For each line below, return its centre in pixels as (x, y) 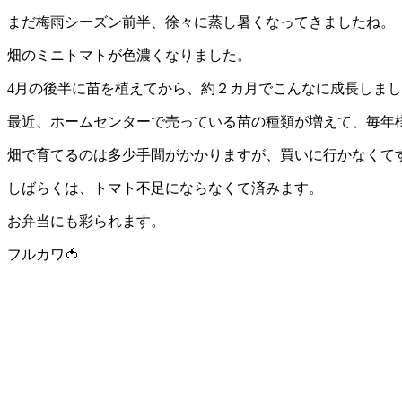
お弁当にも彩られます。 (86, 221)
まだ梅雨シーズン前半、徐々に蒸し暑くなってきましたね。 (201, 22)
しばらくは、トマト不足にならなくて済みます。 (165, 188)
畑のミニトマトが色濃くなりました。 (129, 55)
